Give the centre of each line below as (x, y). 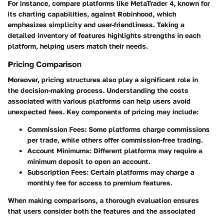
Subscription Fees (57, 172)
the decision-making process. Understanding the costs (98, 91)
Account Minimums (58, 151)
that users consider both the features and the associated (102, 211)
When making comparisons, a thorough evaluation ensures (103, 200)
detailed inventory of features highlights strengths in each (104, 36)
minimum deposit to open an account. (89, 162)
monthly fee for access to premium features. (100, 183)
